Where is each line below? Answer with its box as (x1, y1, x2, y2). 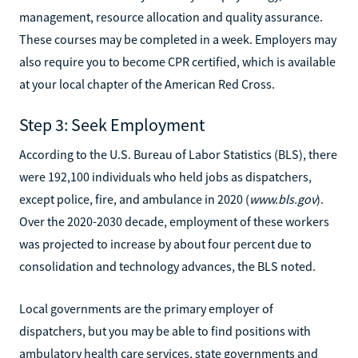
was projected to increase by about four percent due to (19, 235, 312, 252)
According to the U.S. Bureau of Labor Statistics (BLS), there (19, 145, 337, 162)
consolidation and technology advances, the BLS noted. (19, 257, 316, 274)
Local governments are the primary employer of (19, 300, 273, 316)
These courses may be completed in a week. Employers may (19, 30, 336, 47)
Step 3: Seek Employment (19, 113, 205, 136)
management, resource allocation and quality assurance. (19, 8, 323, 25)
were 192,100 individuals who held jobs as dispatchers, (19, 168, 312, 185)
